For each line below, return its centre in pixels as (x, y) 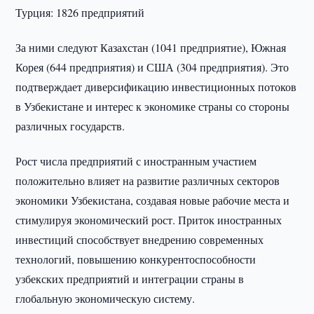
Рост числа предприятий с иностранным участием (136, 161)
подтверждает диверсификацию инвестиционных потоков (156, 87)
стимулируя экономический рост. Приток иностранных (149, 220)
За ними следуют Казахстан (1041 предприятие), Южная (151, 47)
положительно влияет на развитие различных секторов (148, 180)
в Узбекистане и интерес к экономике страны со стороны (153, 106)
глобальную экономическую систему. (105, 298)
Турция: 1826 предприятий (80, 12)
